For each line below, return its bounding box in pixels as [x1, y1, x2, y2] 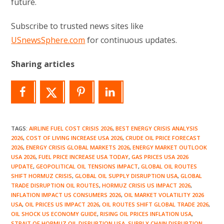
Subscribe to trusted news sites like [11, 20, 144, 32]
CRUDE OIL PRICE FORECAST [125, 134, 201, 142]
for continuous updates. [85, 34, 177, 46]
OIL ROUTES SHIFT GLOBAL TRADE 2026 [102, 200, 209, 208]
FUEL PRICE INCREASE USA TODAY [38, 153, 129, 161]
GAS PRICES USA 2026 [131, 153, 189, 161]
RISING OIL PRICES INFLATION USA [100, 210, 192, 218]
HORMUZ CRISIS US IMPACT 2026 [102, 181, 191, 189]
